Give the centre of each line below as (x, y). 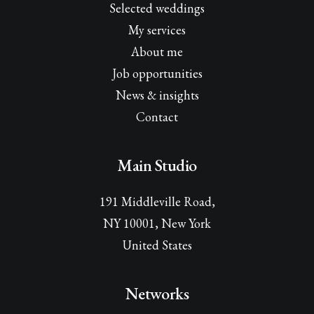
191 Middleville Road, (157, 202)
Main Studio (157, 165)
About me (157, 52)
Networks (157, 293)
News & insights (157, 95)
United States (157, 245)
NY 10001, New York (157, 223)
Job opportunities (157, 73)
